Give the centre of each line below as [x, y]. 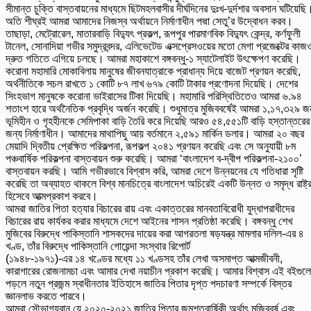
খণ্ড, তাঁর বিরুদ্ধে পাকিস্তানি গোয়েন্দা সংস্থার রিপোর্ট [98, 246]
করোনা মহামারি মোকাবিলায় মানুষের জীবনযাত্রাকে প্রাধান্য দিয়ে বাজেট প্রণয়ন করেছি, [153, 72]
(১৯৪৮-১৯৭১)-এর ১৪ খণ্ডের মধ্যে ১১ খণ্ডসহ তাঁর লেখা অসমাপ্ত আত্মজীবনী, [144, 259]
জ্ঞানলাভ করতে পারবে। [46, 296]
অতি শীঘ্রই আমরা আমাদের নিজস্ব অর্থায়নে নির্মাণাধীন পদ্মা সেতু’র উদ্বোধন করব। [149, 22]
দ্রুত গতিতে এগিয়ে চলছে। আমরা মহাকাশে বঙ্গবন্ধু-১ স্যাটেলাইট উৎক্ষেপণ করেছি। [153, 59]
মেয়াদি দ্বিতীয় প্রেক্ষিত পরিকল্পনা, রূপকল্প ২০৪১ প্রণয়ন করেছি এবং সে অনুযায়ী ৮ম [151, 146]
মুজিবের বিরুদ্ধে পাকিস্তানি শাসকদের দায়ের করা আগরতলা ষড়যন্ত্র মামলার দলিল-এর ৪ [155, 234]
